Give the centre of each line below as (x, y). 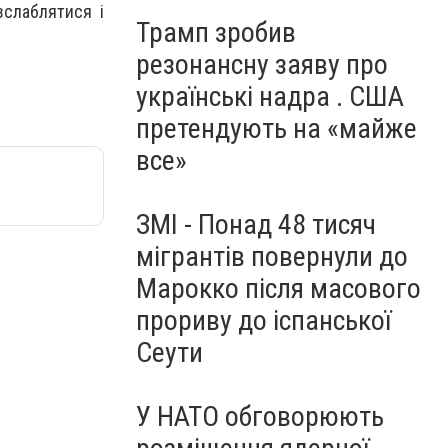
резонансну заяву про (262, 64)
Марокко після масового (278, 288)
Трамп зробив (216, 32)
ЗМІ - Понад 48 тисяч (256, 224)
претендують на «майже (276, 128)
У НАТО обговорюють (260, 416)
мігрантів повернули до (272, 256)
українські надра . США (270, 96)
